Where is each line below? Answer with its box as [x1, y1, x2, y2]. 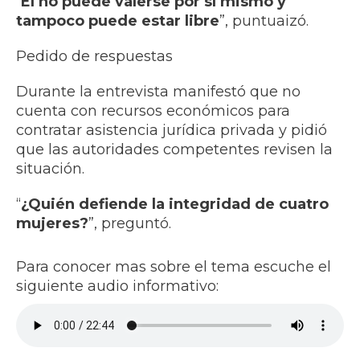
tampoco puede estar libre [16, 11, 219, 30]
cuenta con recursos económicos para [16, 101, 290, 120]
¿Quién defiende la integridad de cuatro [21, 194, 329, 213]
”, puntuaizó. [219, 11, 309, 30]
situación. [16, 159, 84, 178]
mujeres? [16, 214, 88, 232]
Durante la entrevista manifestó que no [16, 82, 301, 100]
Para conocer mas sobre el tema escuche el [16, 257, 331, 276]
